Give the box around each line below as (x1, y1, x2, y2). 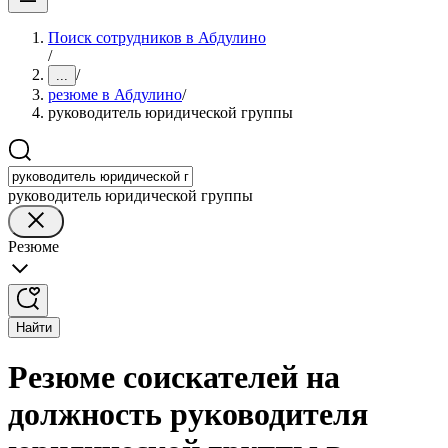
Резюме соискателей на (8, 359, 340, 396)
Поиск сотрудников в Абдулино (48, 29, 266, 46)
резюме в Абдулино (48, 86, 182, 103)
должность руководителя (8, 396, 368, 433)
